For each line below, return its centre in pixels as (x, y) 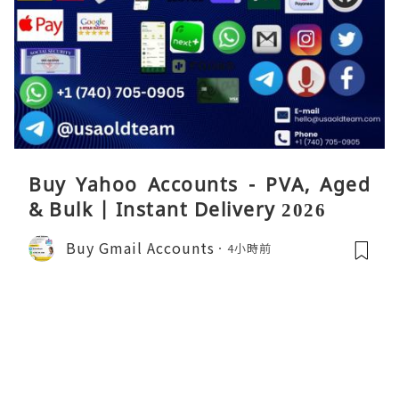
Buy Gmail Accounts (140, 248)
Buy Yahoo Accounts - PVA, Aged (199, 184)
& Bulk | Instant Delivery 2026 (177, 209)
